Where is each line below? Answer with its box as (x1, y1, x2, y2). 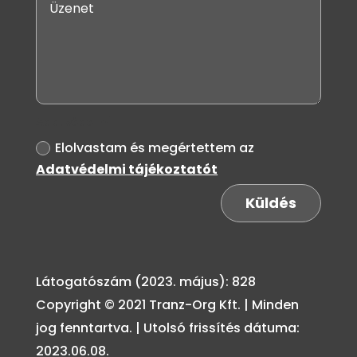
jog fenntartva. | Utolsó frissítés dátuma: (35, 319, 300, 338)
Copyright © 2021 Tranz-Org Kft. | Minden (35, 296, 299, 315)
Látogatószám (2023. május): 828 (35, 273, 256, 292)
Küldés (245, 193, 297, 214)
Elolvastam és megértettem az (55, 138, 255, 157)
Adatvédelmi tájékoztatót (36, 159, 218, 178)
